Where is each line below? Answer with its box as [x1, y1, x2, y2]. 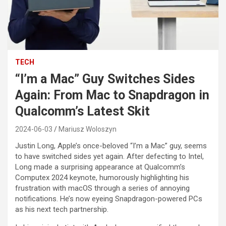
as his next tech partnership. [15, 204, 108, 214]
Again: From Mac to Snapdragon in [15, 87, 209, 102]
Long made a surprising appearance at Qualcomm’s [15, 162, 185, 172]
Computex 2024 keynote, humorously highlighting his [15, 173, 189, 182]
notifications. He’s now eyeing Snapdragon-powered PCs [15, 194, 202, 203]
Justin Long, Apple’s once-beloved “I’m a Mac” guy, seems [15, 141, 207, 150]
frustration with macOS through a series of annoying [15, 183, 190, 193]
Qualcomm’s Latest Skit [15, 103, 150, 119]
